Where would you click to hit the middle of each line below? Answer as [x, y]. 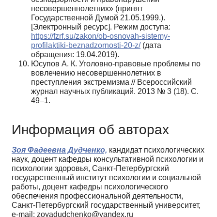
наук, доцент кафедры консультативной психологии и [108, 159]
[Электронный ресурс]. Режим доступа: [101, 27]
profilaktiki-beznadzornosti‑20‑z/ [86, 45]
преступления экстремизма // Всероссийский [111, 82]
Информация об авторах [90, 130]
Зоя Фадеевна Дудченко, [59, 150]
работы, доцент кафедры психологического [90, 187]
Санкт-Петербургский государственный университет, [106, 205]
